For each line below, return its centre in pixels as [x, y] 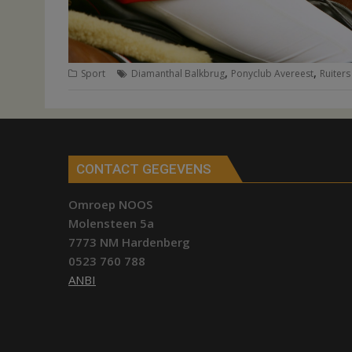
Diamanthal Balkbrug [178, 73]
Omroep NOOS [110, 205]
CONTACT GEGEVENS [144, 169]
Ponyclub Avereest [272, 73]
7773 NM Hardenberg [129, 242]
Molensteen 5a [111, 224]
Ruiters [335, 73]
